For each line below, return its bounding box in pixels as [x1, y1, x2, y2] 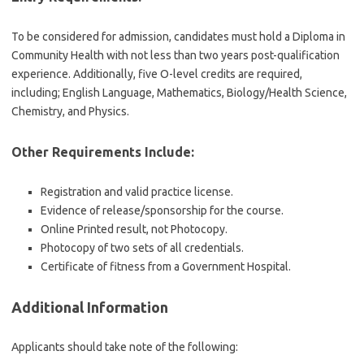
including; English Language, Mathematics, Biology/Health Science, [11, 86, 347, 99]
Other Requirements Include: [11, 145, 194, 159]
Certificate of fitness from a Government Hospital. [41, 260, 291, 273]
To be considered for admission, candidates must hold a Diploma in [11, 30, 345, 43]
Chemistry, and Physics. [11, 105, 129, 118]
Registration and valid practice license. [41, 185, 233, 198]
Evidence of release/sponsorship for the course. [41, 204, 284, 217]
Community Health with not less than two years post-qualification [11, 49, 340, 62]
